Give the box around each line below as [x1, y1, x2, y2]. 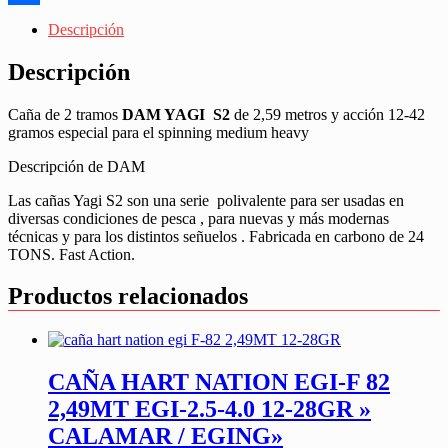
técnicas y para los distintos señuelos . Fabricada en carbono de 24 [8, 227, 424, 245]
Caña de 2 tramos [8, 105, 122, 123]
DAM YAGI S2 [122, 105, 234, 123]
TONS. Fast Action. [8, 245, 135, 263]
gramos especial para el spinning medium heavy [8, 123, 309, 141]
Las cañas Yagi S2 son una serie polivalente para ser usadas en [8, 191, 404, 209]
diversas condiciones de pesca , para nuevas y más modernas [8, 209, 389, 227]
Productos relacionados [8, 283, 248, 310]
